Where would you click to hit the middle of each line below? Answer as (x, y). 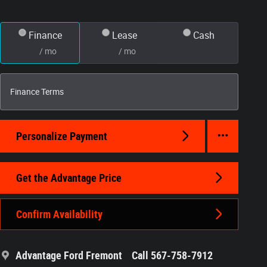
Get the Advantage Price (69, 178)
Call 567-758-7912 (172, 256)
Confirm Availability (59, 214)
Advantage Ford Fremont (69, 256)
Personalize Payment (62, 136)
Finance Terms (37, 91)
